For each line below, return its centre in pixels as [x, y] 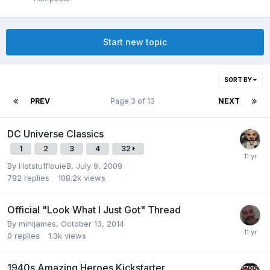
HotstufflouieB [45, 165]
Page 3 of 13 [134, 101]
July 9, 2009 [99, 165]
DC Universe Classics [55, 133]
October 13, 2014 [93, 223]
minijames [37, 223]
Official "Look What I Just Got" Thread [94, 209]
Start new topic [135, 42]
